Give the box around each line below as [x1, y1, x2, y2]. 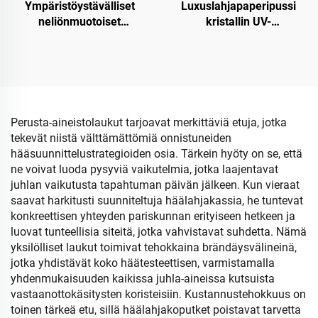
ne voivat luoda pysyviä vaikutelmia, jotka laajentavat [11, 163, 278, 176]
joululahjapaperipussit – [18, 31, 141, 44]
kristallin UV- [206, 15, 271, 28]
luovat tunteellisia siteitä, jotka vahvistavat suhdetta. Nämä [11, 225, 307, 238]
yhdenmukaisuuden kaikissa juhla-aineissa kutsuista [11, 272, 275, 285]
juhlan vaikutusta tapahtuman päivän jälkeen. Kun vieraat [11, 178, 300, 192]
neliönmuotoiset [38, 15, 121, 28]
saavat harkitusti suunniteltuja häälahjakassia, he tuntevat [11, 194, 303, 207]
